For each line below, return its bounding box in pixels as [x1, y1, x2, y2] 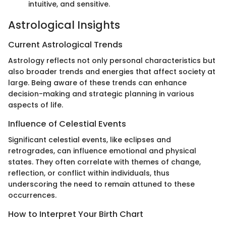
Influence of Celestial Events [8, 118, 126, 130]
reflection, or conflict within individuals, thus [8, 168, 169, 179]
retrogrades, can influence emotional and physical [8, 146, 196, 156]
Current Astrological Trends [8, 39, 123, 51]
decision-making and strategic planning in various [8, 89, 194, 99]
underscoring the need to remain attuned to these [8, 179, 195, 190]
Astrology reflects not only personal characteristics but [8, 55, 215, 66]
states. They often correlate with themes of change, [8, 157, 201, 167]
